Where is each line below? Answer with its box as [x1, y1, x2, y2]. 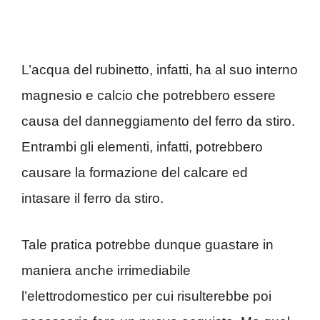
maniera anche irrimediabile [21, 262, 191, 278]
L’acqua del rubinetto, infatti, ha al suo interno [21, 62, 298, 78]
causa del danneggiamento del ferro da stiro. [21, 114, 295, 129]
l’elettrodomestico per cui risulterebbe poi [21, 288, 271, 304]
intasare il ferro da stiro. [21, 191, 164, 206]
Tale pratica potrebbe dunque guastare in [21, 236, 274, 252]
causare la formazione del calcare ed [21, 165, 248, 181]
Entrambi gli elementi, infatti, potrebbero [21, 139, 263, 155]
